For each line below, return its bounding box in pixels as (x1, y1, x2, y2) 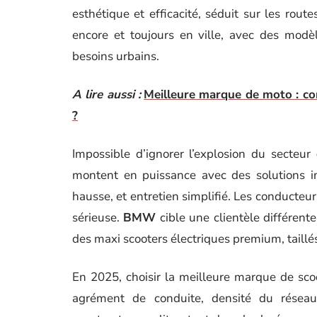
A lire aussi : (72, 86, 141, 103)
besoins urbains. (72, 48, 159, 64)
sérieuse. (72, 209, 124, 226)
